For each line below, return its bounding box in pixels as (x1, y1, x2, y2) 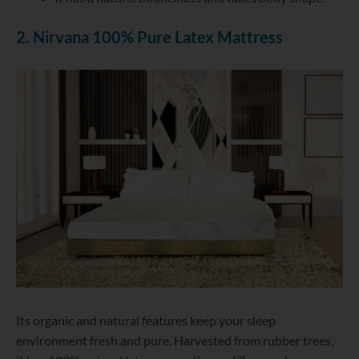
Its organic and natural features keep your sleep (16, 313, 276, 329)
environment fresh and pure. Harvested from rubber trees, (16, 333, 333, 349)
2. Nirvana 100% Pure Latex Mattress (16, 27, 283, 47)
